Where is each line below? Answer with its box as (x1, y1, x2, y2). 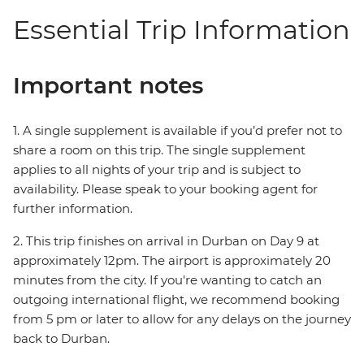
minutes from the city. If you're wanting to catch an (13, 272, 322, 288)
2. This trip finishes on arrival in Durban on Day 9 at (13, 233, 319, 249)
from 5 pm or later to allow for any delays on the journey (13, 311, 351, 327)
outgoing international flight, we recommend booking (13, 292, 340, 308)
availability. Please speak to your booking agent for (13, 181, 318, 197)
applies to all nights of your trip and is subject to (13, 162, 301, 178)
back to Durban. (13, 331, 110, 347)
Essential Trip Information (13, 14, 350, 46)
